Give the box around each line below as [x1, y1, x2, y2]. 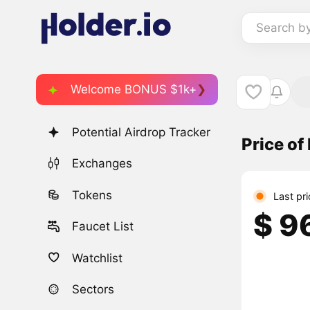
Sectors [72, 282, 115, 296]
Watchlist [72, 250, 123, 265]
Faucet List [72, 219, 134, 234]
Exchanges [72, 156, 133, 171]
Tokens [72, 188, 113, 202]
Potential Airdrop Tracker [72, 125, 211, 140]
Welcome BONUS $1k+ [71, 82, 197, 96]
